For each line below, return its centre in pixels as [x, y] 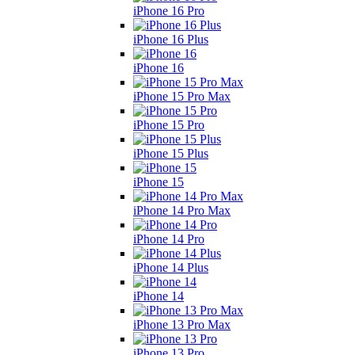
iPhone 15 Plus [171, 153]
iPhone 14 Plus [171, 267]
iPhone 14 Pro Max [182, 210]
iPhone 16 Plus [171, 39]
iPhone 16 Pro [169, 10]
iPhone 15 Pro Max [182, 96]
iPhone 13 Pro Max [182, 324]
